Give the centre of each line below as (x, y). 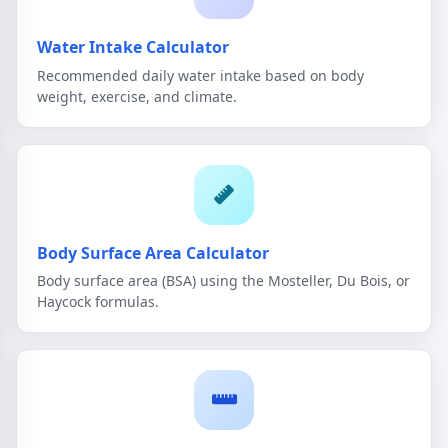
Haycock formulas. (98, 302)
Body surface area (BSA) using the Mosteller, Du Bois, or (223, 281)
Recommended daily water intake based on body (200, 75)
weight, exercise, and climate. (137, 96)
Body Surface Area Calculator (153, 252)
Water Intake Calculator (133, 47)
